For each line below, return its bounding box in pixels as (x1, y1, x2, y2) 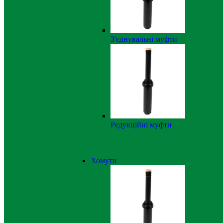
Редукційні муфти (111, 120, 172, 129)
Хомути (91, 156, 117, 165)
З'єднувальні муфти (111, 35, 177, 43)
